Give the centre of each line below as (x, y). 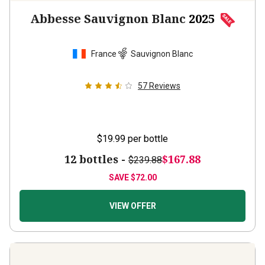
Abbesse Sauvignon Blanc (108, 19)
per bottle (148, 139)
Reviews (165, 86)
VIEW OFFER (132, 206)
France (104, 54)
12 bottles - (96, 159)
